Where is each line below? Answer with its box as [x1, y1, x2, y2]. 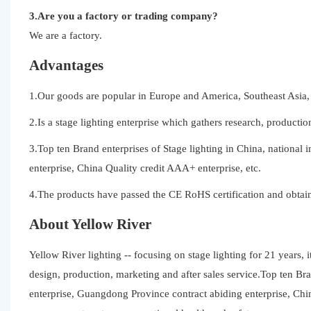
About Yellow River [28, 215, 151, 233]
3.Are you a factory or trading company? [28, 10, 218, 22]
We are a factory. [28, 29, 102, 41]
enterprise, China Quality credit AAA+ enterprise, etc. [28, 162, 261, 174]
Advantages [28, 56, 103, 74]
